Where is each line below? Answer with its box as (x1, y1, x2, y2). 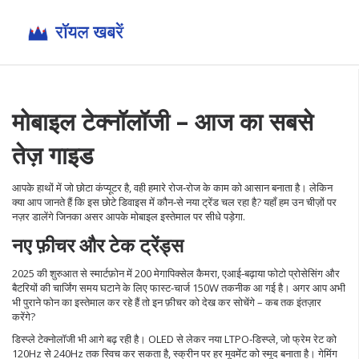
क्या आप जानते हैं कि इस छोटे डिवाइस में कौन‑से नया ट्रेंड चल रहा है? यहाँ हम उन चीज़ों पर (12, 195, 337, 209)
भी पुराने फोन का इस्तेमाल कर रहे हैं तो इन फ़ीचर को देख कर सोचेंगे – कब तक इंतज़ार (12, 295, 321, 309)
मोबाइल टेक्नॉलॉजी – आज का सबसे (12, 105, 313, 138)
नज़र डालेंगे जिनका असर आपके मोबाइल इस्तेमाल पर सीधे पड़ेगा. (12, 209, 245, 224)
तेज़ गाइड (12, 139, 93, 171)
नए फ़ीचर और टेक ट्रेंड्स (12, 232, 184, 258)
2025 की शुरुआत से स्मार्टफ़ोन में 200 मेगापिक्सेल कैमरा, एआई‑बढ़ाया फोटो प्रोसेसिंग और (12, 266, 340, 280)
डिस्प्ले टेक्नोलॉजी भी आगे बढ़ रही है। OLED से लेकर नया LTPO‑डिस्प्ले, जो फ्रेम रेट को (12, 332, 337, 346)
